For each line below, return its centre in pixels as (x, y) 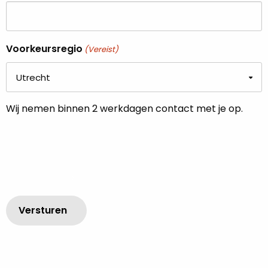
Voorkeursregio (44, 49)
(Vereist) (102, 49)
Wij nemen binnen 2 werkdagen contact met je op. (124, 109)
